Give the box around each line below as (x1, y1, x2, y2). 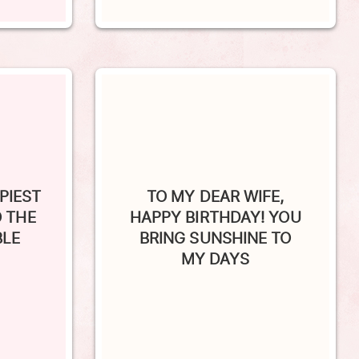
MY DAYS (180, 225, 250, 248)
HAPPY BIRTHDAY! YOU (129, 184, 301, 207)
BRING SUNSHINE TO (139, 204, 292, 228)
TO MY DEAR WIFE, (146, 163, 284, 186)
